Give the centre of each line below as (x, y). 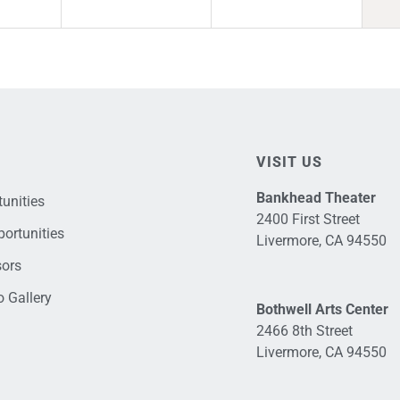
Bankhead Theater (316, 198)
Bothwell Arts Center (322, 310)
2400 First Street (308, 220)
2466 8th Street (304, 331)
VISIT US (289, 162)
